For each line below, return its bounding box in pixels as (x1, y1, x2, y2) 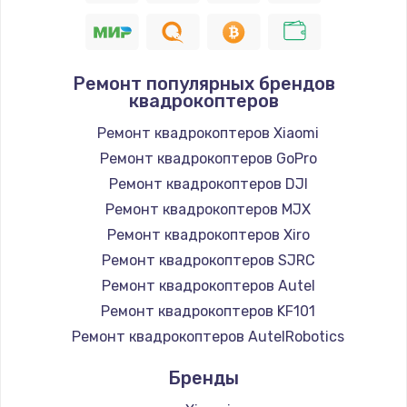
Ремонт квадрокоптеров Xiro (106, 225, 310, 243)
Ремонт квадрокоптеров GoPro (99, 149, 317, 167)
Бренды (168, 366, 239, 389)
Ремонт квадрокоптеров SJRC (101, 251, 315, 269)
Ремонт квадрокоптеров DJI (108, 174, 308, 193)
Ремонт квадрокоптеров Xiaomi (97, 124, 319, 142)
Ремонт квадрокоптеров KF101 (101, 302, 315, 320)
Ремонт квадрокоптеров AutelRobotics (72, 327, 344, 345)
